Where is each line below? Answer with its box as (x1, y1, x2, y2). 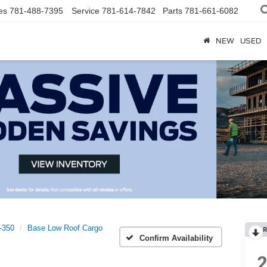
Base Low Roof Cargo (27, 223, 103, 232)
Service (72, 6, 100, 16)
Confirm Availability (139, 234, 213, 243)
